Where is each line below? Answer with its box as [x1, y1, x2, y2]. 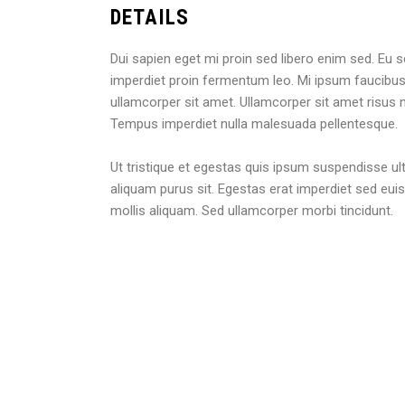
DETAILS [110, 5, 190, 31]
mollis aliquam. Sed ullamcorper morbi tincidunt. [110, 202, 393, 220]
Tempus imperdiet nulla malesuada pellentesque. [110, 116, 398, 133]
